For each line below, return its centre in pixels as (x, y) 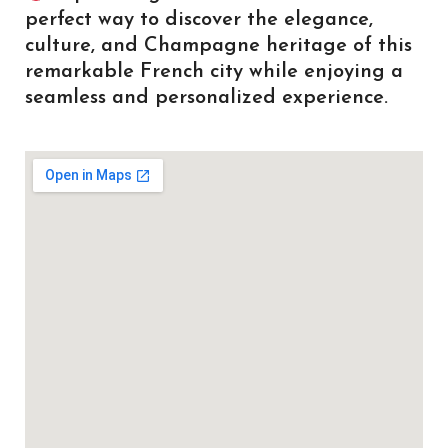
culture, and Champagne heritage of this (218, 45)
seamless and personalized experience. (206, 97)
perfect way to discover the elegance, (199, 19)
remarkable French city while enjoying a (214, 71)
